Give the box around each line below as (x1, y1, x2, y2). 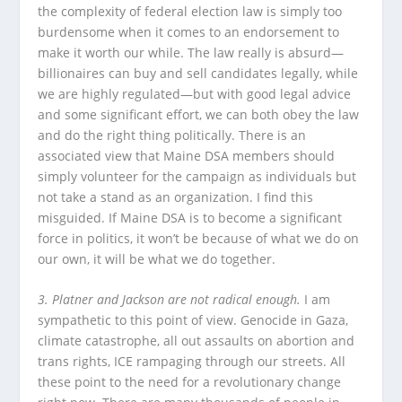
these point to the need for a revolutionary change (38, 373, 342, 391)
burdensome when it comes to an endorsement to (38, 22, 340, 40)
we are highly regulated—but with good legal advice (38, 84, 352, 102)
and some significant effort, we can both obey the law (38, 105, 360, 123)
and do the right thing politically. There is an (38, 126, 307, 144)
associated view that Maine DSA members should (38, 146, 336, 164)
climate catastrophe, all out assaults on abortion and (38, 332, 355, 350)
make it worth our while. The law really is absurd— (38, 43, 345, 61)
